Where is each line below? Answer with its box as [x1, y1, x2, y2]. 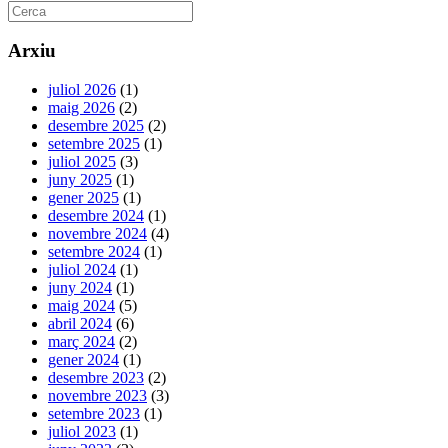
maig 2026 [48, 99, 115, 117]
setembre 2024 [48, 243, 140, 261]
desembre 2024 [48, 207, 144, 225]
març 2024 [48, 333, 115, 351]
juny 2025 [48, 171, 112, 189]
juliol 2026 [48, 81, 116, 99]
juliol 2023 [48, 423, 116, 441]
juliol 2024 [48, 261, 116, 279]
